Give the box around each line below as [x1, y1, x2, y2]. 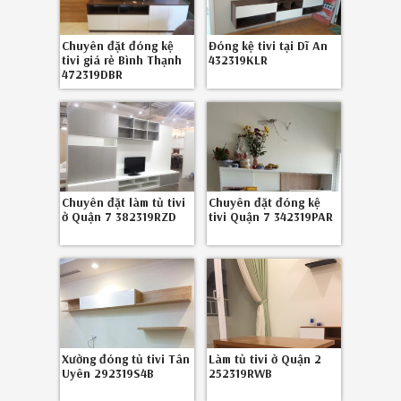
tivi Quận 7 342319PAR [208, 209, 333, 225]
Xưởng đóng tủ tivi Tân [61, 351, 190, 367]
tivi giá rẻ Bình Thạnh [61, 52, 182, 68]
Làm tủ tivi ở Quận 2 [208, 351, 321, 367]
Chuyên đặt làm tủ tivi [61, 194, 185, 210]
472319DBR [61, 66, 123, 82]
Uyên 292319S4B [61, 365, 154, 381]
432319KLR [208, 52, 268, 68]
